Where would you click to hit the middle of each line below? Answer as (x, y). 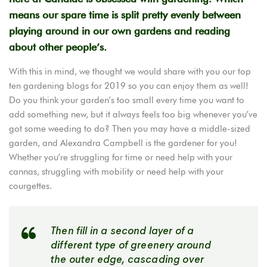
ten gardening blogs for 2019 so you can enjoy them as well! (129, 86)
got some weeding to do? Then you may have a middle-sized (130, 128)
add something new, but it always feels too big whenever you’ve (133, 114)
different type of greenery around (131, 245)
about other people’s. (58, 47)
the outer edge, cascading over (128, 259)
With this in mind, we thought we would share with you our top (130, 71)
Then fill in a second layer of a (122, 231)
